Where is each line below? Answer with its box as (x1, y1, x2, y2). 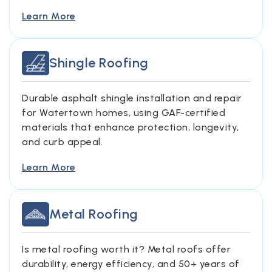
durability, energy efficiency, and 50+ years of (22, 258, 240, 270)
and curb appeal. (22, 136, 103, 148)
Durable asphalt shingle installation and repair (22, 92, 242, 104)
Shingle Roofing (49, 55, 149, 71)
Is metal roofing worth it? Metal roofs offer (22, 243, 231, 255)
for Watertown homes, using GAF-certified (22, 107, 225, 118)
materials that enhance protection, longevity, (22, 121, 239, 133)
